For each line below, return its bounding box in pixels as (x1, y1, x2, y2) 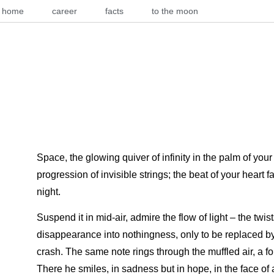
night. (36, 186, 61, 197)
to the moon (152, 6, 198, 17)
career (52, 6, 77, 17)
